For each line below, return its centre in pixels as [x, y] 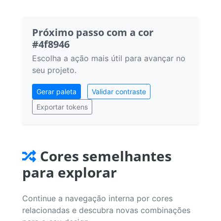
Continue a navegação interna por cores [97, 198]
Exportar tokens [62, 107]
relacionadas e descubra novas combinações [106, 210]
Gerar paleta [56, 91]
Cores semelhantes [106, 156]
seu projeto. [54, 70]
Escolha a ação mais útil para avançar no [109, 58]
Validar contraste [119, 91]
